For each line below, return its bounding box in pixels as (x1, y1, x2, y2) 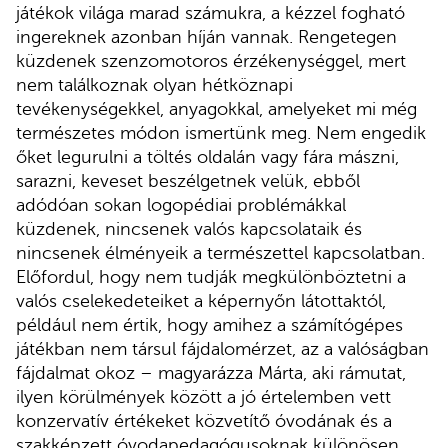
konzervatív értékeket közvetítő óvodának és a (16, 410, 392, 431)
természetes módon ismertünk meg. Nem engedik (16, 122, 426, 143)
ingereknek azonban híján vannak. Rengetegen (16, 26, 397, 47)
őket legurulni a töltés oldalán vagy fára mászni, (16, 146, 399, 167)
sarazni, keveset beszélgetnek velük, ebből (16, 170, 360, 191)
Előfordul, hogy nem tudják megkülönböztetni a (16, 266, 406, 287)
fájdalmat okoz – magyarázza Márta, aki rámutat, (16, 362, 406, 383)
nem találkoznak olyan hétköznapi (16, 74, 293, 95)
